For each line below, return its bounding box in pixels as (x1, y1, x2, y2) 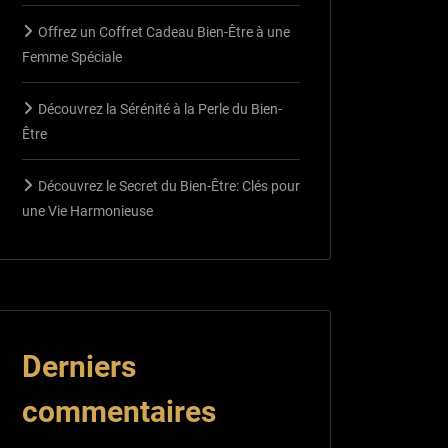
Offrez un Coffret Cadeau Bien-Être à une (38, 23, 290, 40)
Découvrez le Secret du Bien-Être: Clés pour (38, 177, 300, 194)
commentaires (22, 393, 216, 429)
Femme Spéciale (22, 48, 122, 65)
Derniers (22, 348, 136, 384)
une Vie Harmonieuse (22, 202, 153, 219)
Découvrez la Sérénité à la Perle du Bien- (38, 100, 282, 117)
